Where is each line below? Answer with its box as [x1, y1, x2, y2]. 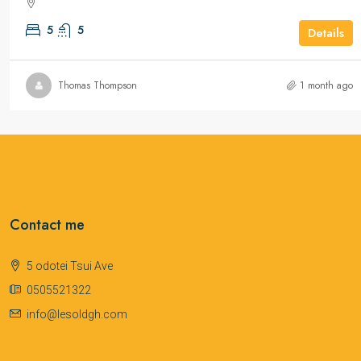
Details [308, 23, 345, 42]
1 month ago [300, 77, 354, 93]
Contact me [10, 214, 85, 235]
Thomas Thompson [58, 77, 137, 93]
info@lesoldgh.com [27, 307, 127, 321]
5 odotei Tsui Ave [27, 259, 113, 272]
